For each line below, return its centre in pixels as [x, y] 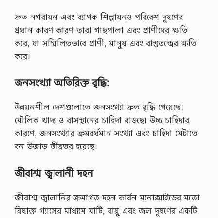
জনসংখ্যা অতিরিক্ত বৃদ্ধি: [62, 82]
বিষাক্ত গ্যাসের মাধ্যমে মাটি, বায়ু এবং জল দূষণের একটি [106, 210]
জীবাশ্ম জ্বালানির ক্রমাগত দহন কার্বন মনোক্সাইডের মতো [107, 197]
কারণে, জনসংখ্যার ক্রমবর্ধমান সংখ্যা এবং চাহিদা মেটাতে [106, 133]
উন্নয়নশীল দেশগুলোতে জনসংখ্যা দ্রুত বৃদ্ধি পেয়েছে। [99, 107]
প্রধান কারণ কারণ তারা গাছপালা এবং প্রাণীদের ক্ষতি [101, 30]
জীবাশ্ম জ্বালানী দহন [54, 173]
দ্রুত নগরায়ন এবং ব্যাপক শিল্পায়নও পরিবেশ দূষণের [99, 17]
